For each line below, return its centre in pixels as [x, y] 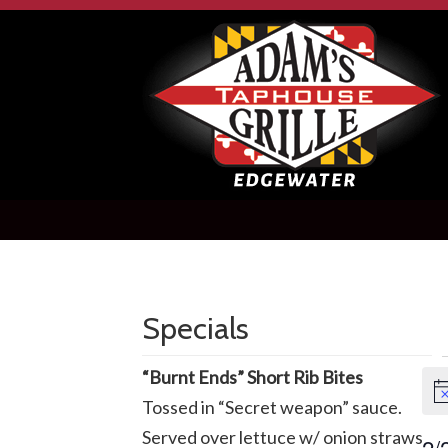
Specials [195, 328]
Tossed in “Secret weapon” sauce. [272, 407]
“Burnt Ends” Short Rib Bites [252, 377]
